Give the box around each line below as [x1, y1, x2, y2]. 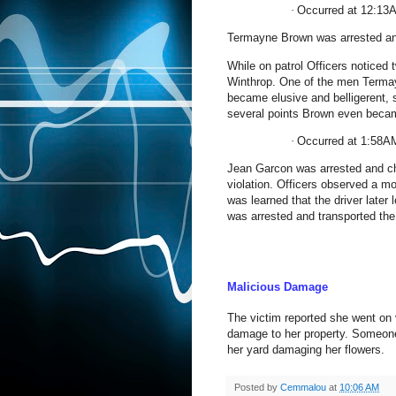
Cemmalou [280, 381, 329, 392]
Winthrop [227, 74, 272, 88]
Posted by [234, 381, 280, 392]
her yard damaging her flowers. [227, 342, 385, 356]
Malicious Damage [227, 280, 328, 294]
